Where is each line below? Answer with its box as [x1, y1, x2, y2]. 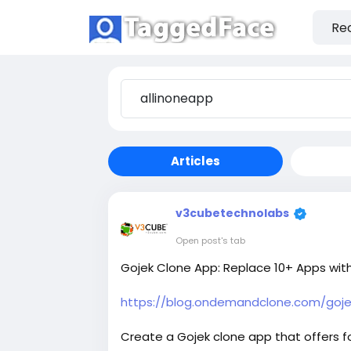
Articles [171, 153, 221, 169]
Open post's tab [175, 234, 245, 247]
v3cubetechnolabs [175, 205, 289, 221]
